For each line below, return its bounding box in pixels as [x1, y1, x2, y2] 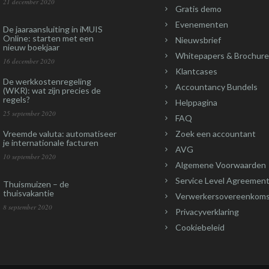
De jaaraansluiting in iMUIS [3, 24, 103, 34]
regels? [3, 94, 30, 104]
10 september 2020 [3, 152, 56, 161]
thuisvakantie [3, 188, 54, 198]
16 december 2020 [3, 56, 55, 65]
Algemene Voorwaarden [175, 160, 266, 170]
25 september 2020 [3, 109, 56, 118]
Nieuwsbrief [175, 35, 221, 45]
